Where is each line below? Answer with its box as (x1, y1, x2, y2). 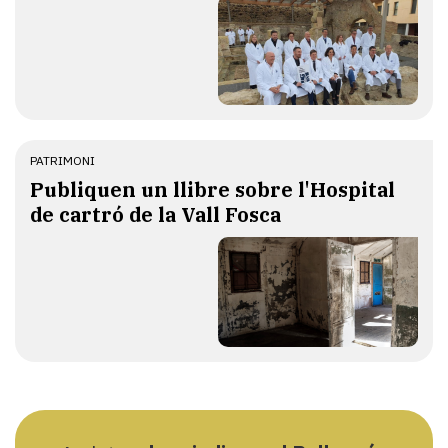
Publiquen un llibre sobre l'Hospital (30, 177, 395, 203)
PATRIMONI (30, 153, 95, 169)
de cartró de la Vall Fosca (30, 202, 281, 228)
